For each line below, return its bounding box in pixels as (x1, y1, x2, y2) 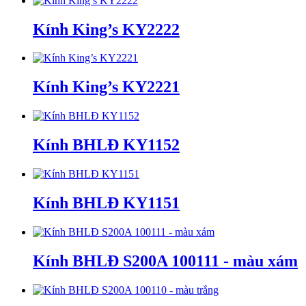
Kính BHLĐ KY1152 (33, 136, 180, 154)
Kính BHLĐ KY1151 (33, 193, 180, 212)
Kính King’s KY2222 (33, 20, 180, 38)
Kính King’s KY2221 (33, 78, 180, 96)
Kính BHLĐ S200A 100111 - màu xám (33, 251, 298, 270)
